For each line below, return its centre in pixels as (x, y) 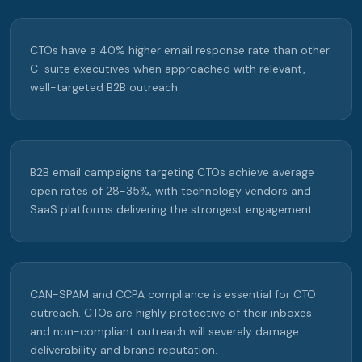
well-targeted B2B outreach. (105, 88)
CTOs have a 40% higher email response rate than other (180, 51)
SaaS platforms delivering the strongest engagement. (173, 210)
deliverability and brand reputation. (124, 350)
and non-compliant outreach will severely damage (164, 332)
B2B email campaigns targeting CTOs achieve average (172, 173)
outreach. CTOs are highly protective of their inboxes (171, 313)
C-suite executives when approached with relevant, (168, 69)
